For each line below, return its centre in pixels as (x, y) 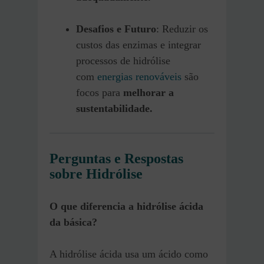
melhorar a (148, 92)
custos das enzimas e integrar (138, 44)
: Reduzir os (182, 29)
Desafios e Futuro (116, 29)
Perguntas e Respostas (116, 158)
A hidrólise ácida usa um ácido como (129, 254)
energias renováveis (139, 76)
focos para (100, 92)
